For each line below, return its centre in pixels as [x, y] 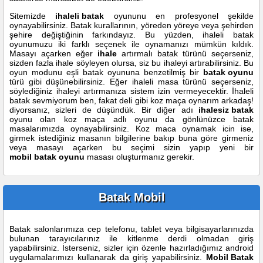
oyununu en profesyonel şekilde [179, 16]
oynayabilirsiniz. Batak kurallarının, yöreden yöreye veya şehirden [131, 25]
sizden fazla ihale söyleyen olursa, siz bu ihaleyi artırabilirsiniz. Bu [131, 63]
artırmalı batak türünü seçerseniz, [185, 53]
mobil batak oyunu [47, 157]
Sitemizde [33, 16]
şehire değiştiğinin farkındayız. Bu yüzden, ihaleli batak [131, 35]
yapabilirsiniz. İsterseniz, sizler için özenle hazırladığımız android [131, 248]
